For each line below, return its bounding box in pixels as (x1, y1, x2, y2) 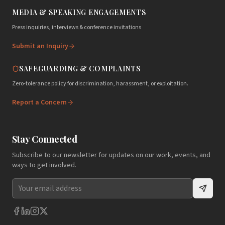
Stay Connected (12, 133, 77, 145)
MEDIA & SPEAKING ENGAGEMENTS (12, 8, 146, 17)
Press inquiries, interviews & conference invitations (12, 23, 141, 32)
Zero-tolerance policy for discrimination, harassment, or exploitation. (12, 79, 188, 88)
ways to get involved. (12, 160, 76, 170)
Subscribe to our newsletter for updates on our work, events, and (12, 150, 210, 160)
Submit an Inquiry (12, 41, 68, 51)
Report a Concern (12, 97, 67, 107)
